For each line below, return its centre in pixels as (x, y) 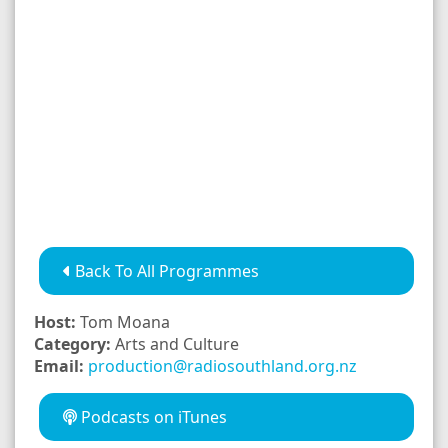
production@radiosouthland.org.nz (222, 365)
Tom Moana (125, 321)
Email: (61, 365)
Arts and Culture (177, 343)
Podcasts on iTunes (152, 416)
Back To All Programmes (165, 270)
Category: (74, 343)
